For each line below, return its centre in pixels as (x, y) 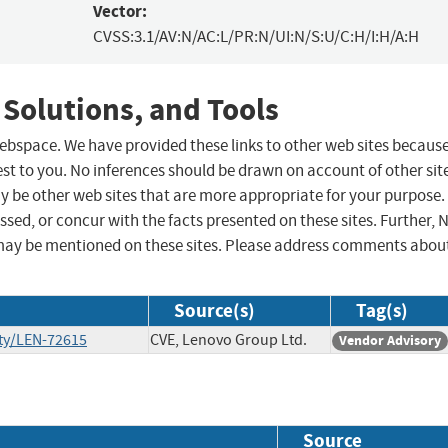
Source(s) (214, 311)
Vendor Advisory (390, 341)
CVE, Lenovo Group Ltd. (228, 340)
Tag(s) (382, 311)
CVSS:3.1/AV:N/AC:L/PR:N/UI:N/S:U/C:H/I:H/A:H (255, 37)
